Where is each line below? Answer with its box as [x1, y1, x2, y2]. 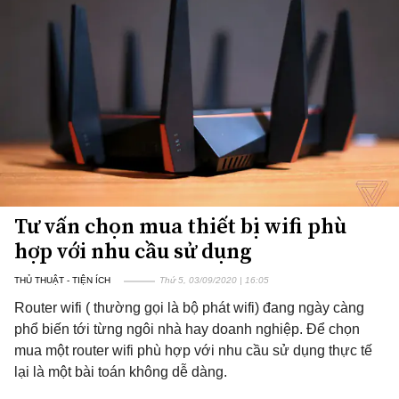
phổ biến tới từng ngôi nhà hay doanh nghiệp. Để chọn [14, 322, 360, 337]
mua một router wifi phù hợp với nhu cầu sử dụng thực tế [14, 343, 372, 358]
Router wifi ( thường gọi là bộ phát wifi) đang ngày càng [14, 300, 364, 315]
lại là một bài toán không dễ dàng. [14, 364, 227, 379]
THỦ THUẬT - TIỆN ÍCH [14, 275, 110, 285]
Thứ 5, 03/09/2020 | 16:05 [159, 275, 269, 285]
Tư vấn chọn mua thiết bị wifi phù [14, 211, 346, 240]
